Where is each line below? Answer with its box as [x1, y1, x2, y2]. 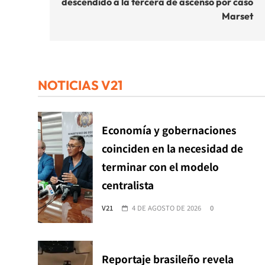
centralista [101, 177, 154, 192]
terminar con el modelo [101, 159, 219, 174]
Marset [222, 9, 253, 22]
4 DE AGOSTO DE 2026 [131, 202, 201, 212]
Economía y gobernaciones [101, 122, 237, 137]
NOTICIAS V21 [38, 76, 122, 93]
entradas [61, 2, 120, 20]
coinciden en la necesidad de [101, 140, 243, 156]
